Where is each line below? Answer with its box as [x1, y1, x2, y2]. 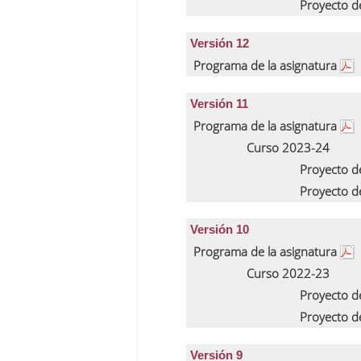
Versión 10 [190, 222, 249, 236]
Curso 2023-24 [246, 139, 330, 156]
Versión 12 [190, 36, 249, 50]
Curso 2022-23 [246, 265, 330, 281]
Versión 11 [190, 97, 248, 110]
